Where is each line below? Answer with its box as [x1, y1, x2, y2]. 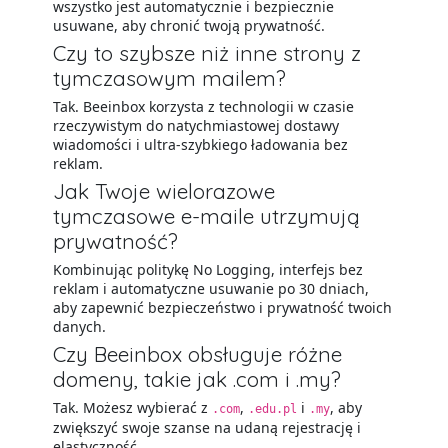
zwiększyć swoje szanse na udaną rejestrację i [52, 418, 361, 437]
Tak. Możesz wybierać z [52, 398, 212, 417]
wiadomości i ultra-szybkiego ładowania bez [52, 135, 348, 154]
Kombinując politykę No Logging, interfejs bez [52, 260, 363, 279]
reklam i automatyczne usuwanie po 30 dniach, [52, 279, 369, 298]
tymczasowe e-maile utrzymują [52, 203, 360, 229]
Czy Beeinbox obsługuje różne [52, 341, 342, 367]
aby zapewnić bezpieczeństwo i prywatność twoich [52, 298, 392, 317]
